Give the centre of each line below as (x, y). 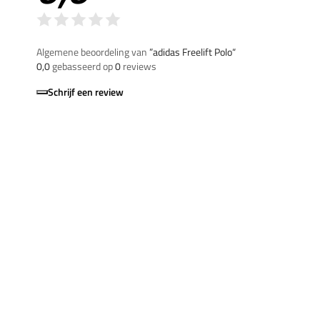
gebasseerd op (82, 66)
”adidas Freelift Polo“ (192, 51)
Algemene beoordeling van (93, 51)
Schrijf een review (86, 91)
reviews (139, 66)
